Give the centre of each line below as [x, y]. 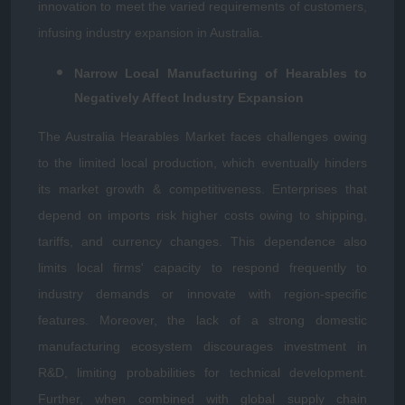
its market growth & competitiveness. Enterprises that [202, 189]
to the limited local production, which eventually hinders [202, 163]
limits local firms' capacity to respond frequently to [202, 268]
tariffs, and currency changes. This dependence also [202, 241]
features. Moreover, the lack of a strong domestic [202, 320]
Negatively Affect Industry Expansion [189, 98]
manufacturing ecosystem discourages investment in [202, 346]
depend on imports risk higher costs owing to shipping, [202, 215]
